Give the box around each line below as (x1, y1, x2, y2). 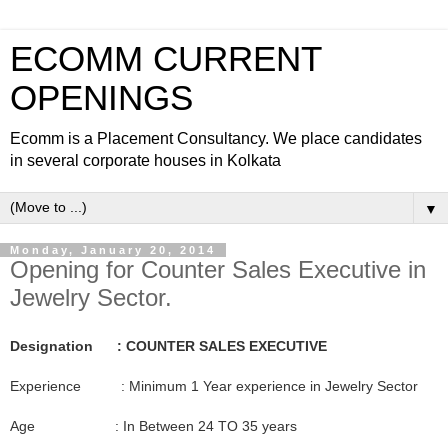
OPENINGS (10, 79, 193, 117)
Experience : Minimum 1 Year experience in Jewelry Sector (10, 377, 418, 394)
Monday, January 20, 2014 (10, 244, 216, 256)
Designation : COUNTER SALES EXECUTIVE (10, 337, 327, 354)
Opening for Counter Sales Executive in (10, 256, 426, 283)
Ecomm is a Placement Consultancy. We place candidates (10, 130, 422, 147)
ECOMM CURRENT (10, 40, 321, 78)
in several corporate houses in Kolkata (10, 152, 281, 169)
